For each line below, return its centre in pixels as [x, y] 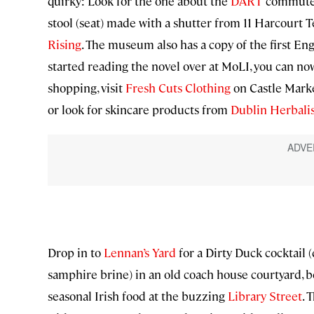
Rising [64, 45]
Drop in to [74, 253]
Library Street [264, 296]
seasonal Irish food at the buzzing [136, 296]
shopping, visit [85, 88]
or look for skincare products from [138, 110]
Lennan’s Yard [138, 253]
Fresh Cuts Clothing [177, 88]
